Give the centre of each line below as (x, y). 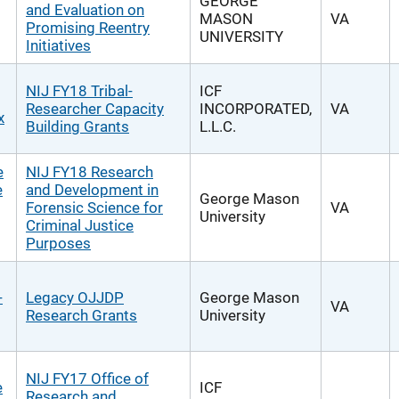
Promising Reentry (88, 28)
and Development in (92, 190)
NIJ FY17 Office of (87, 379)
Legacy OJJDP (75, 297)
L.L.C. (218, 126)
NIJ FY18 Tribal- (79, 91)
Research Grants (81, 315)
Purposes (58, 243)
